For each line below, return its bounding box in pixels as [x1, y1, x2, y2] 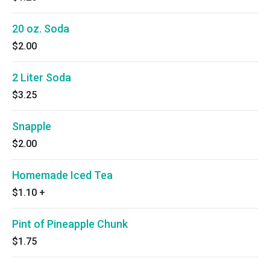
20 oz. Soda [12, 22, 69, 35]
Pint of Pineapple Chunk [12, 218, 128, 230]
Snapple [12, 120, 51, 133]
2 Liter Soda [12, 71, 71, 84]
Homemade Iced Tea [12, 169, 113, 181]
